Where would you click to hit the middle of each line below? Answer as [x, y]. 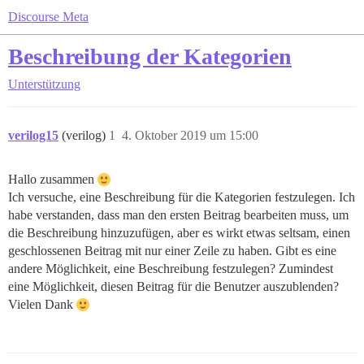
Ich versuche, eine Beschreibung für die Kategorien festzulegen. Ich [182, 197]
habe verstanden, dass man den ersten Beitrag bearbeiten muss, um [178, 215]
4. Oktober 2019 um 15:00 [190, 135]
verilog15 [33, 135]
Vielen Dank [42, 304]
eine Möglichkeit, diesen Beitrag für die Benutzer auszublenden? [173, 286]
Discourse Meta [48, 17]
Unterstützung [44, 84]
